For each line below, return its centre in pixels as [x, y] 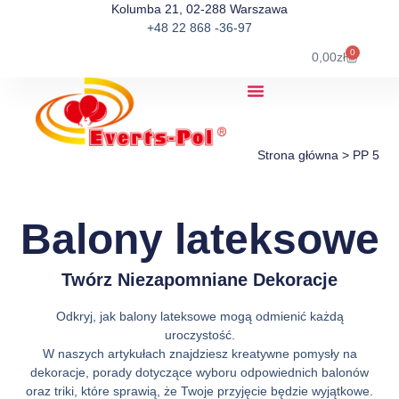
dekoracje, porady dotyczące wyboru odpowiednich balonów [199, 372]
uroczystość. [199, 335]
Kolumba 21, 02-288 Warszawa [199, 9]
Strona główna [297, 155]
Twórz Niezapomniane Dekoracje [199, 280]
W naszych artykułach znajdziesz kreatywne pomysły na [199, 354]
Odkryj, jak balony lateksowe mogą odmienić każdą [199, 316]
